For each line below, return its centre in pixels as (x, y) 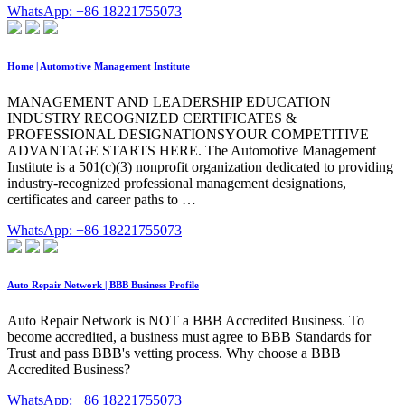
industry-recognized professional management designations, (177, 183)
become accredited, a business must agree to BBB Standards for (189, 336)
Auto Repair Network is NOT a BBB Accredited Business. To (186, 320)
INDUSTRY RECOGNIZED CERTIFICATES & (152, 118)
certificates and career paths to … (102, 199)
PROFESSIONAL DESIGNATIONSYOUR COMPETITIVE (188, 134)
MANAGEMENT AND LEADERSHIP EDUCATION (169, 101)
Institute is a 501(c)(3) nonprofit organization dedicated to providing (200, 166)
